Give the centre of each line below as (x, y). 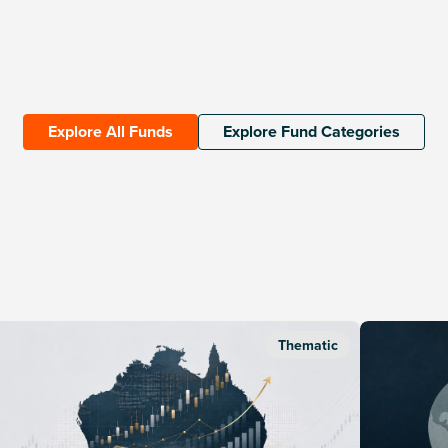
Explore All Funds (110, 132)
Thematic (308, 345)
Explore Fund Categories (311, 132)
